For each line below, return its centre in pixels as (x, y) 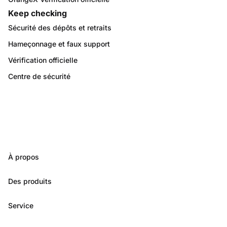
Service (21, 205)
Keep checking (37, 13)
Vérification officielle (43, 60)
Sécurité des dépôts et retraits (60, 27)
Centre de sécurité (39, 76)
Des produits (30, 181)
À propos (24, 157)
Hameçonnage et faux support (59, 44)
